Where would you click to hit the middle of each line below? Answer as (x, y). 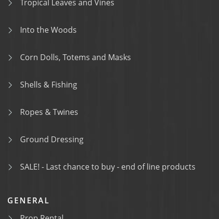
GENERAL (29, 200)
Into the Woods (48, 30)
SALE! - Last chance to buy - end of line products (108, 167)
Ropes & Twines (49, 112)
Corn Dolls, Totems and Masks (76, 57)
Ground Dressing (52, 139)
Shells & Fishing (49, 85)
